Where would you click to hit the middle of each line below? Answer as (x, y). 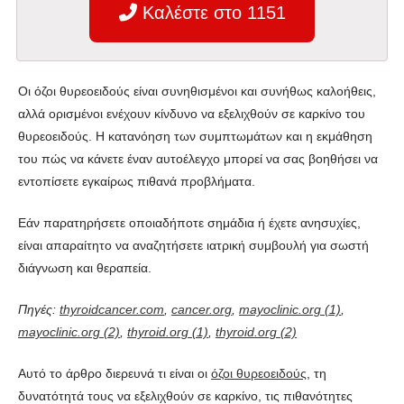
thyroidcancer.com (112, 309)
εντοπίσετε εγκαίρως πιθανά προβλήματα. (137, 181)
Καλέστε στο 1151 (211, 12)
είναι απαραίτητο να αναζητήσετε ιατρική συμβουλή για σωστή (193, 245)
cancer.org (202, 309)
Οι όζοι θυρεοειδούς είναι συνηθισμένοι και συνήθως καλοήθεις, (197, 91)
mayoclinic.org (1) (290, 309)
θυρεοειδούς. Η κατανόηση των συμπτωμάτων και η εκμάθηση (195, 136)
